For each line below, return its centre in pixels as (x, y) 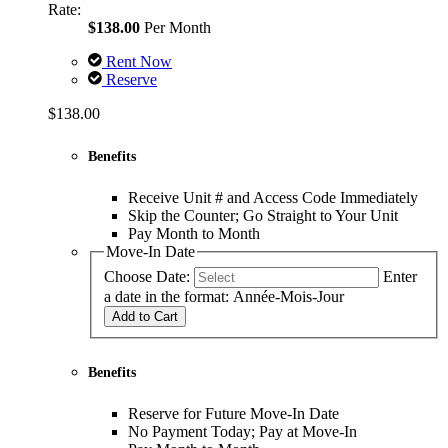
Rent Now (137, 61)
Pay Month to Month (194, 234)
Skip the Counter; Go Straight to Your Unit (263, 216)
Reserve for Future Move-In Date (233, 413)
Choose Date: (147, 276)
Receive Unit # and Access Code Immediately (273, 198)
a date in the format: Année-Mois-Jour (224, 296)
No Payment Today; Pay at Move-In (242, 431)
